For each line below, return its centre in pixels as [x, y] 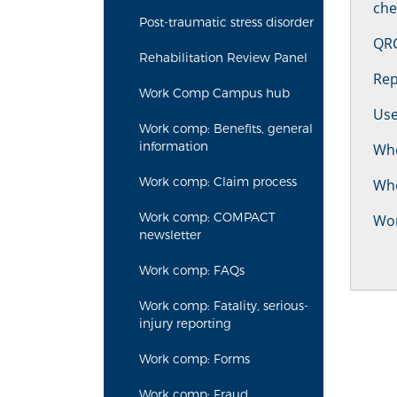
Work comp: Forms [195, 359]
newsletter [170, 235]
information [174, 146]
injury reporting [185, 323]
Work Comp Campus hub [214, 93]
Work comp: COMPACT [207, 217]
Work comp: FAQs [192, 270]
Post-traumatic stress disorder [226, 22]
